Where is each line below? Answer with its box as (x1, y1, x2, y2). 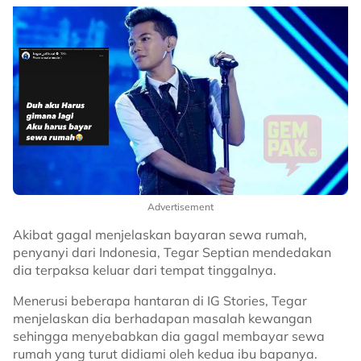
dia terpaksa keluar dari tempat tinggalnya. (13, 262, 280, 279)
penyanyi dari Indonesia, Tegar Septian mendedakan (13, 244, 331, 261)
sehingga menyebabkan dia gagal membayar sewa (13, 328, 325, 345)
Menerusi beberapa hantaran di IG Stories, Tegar (13, 293, 307, 309)
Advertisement (147, 201, 214, 214)
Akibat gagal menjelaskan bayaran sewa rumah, (13, 226, 307, 243)
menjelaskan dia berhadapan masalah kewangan (13, 310, 312, 327)
